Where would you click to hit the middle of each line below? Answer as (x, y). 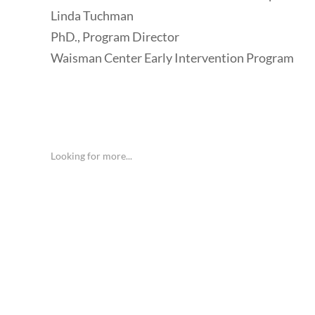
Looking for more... (91, 156)
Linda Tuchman (92, 16)
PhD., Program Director (115, 37)
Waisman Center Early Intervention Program (172, 58)
